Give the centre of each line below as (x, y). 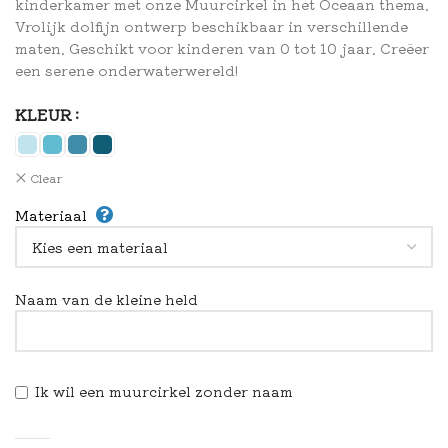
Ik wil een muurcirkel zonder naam (164, 390)
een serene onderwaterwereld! (126, 69)
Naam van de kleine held (106, 299)
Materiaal (51, 215)
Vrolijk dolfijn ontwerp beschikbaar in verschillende (211, 25)
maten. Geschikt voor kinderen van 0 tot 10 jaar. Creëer (222, 47)
